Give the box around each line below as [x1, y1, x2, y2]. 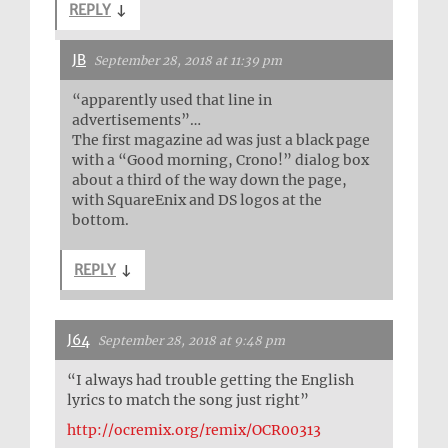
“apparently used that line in [72, 91, 272, 110]
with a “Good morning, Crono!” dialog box [72, 151, 369, 170]
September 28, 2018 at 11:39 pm [94, 53, 282, 69]
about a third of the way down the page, [72, 171, 347, 190]
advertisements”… [72, 111, 201, 130]
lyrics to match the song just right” [67, 391, 309, 410]
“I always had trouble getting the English [67, 371, 354, 390]
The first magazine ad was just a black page [72, 131, 370, 150]
